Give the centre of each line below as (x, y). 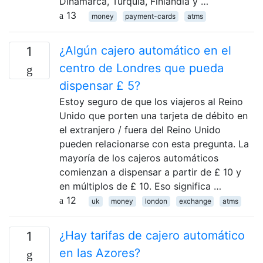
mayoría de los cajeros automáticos (139, 158)
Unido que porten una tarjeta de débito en (154, 115)
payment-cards (151, 16)
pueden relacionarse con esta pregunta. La (154, 144)
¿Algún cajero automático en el (145, 50)
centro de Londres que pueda (141, 68)
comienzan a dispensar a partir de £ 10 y (150, 172)
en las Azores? (100, 253)
